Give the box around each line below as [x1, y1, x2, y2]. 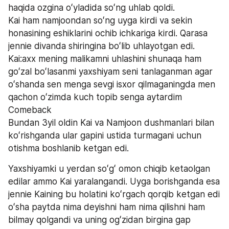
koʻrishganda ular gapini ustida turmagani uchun [8, 130, 201, 141]
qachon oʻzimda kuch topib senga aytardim [8, 91, 185, 102]
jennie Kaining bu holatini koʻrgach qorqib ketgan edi [8, 189, 220, 199]
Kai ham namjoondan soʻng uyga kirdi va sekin [8, 15, 192, 26]
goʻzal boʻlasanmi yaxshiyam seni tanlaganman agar [8, 66, 213, 77]
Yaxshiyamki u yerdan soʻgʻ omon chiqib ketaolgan [8, 163, 210, 174]
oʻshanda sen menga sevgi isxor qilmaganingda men [8, 79, 215, 89]
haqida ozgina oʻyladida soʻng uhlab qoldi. [8, 2, 175, 13]
